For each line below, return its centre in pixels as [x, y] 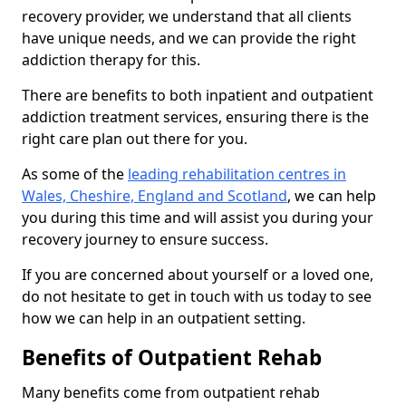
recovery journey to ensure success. [145, 240]
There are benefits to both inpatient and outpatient [198, 96]
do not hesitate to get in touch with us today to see [197, 297]
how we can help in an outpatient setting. [164, 319]
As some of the [75, 174]
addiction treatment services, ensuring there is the [195, 117]
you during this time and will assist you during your [198, 218]
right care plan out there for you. [135, 139]
